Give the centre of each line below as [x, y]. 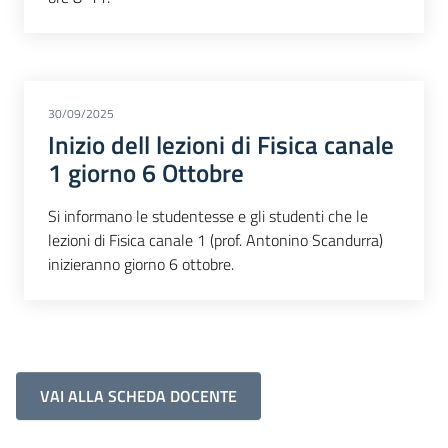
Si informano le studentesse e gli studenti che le [208, 216]
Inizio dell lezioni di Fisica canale [221, 144]
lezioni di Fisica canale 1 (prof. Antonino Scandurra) [215, 240]
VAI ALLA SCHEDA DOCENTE [138, 396]
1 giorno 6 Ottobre [146, 172]
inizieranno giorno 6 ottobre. [141, 264]
